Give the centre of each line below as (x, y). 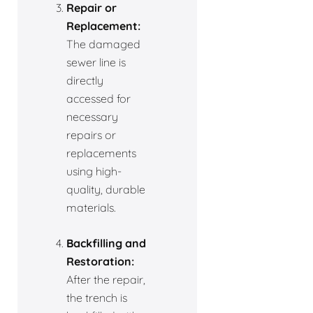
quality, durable (106, 189)
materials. (91, 207)
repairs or (91, 134)
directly (85, 80)
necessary (92, 116)
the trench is (97, 297)
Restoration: (100, 261)
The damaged (103, 44)
